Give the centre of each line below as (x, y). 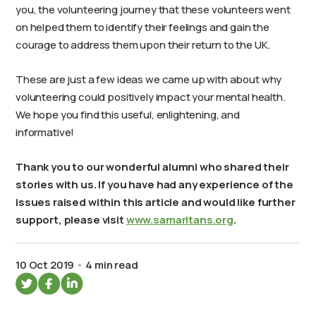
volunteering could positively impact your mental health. (151, 97)
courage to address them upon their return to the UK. (143, 45)
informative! (45, 132)
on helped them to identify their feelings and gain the (142, 27)
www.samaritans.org (180, 220)
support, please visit (71, 220)
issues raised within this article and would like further (156, 202)
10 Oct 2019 (45, 265)
